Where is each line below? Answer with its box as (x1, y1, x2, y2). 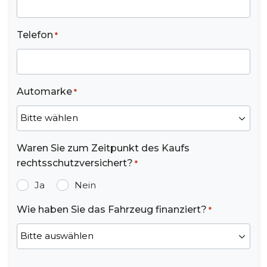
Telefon (17, 29, 53, 41)
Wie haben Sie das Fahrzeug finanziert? (17, 203, 207, 215)
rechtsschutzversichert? (17, 157, 133, 169)
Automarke (17, 85, 72, 97)
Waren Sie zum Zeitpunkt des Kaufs (17, 142, 190, 154)
